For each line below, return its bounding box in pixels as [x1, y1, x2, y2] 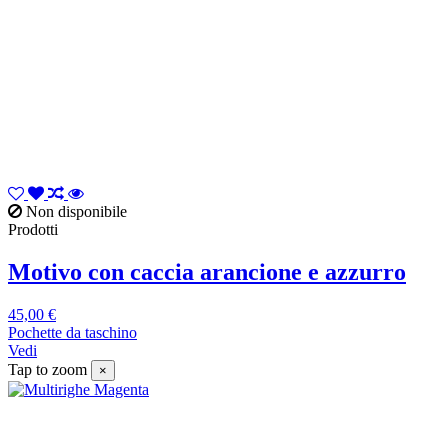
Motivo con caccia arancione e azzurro [8, 258, 406, 285]
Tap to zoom [8, 360, 87, 378]
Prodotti [8, 220, 58, 238]
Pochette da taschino [8, 323, 137, 341]
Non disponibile [22, 202, 127, 220]
